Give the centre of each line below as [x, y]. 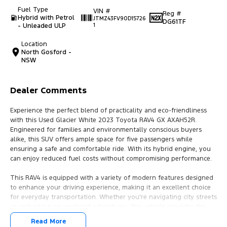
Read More [48, 222]
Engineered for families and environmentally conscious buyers [106, 130]
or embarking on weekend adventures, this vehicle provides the [108, 207]
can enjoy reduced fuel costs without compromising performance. [111, 159]
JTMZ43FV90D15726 [119, 19]
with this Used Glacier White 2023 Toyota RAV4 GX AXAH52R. [103, 120]
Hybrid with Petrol [46, 18]
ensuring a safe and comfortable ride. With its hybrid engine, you [110, 149]
